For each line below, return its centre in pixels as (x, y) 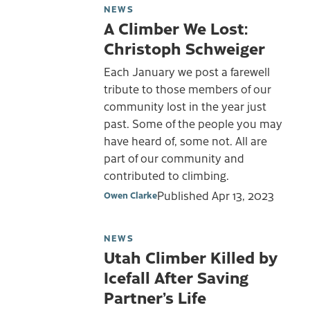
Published (184, 195)
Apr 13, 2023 (243, 195)
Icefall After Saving (176, 277)
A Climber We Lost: (176, 27)
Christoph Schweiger (184, 47)
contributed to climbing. (166, 175)
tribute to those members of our (188, 88)
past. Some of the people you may (193, 123)
